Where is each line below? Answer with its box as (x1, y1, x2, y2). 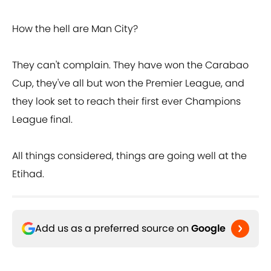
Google (191, 221, 226, 236)
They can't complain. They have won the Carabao (12, 58, 249, 73)
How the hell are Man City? (12, 22, 138, 36)
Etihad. (12, 167, 44, 181)
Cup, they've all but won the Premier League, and (12, 76, 244, 91)
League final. (12, 113, 73, 127)
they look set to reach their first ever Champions (12, 94, 241, 109)
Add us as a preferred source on (35, 221, 191, 236)
